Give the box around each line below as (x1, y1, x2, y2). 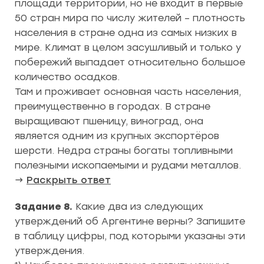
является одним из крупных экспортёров (15, 130, 219, 141)
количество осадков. (15, 71, 120, 82)
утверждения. (15, 245, 84, 256)
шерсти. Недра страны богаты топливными (15, 144, 233, 156)
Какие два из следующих (72, 200, 203, 212)
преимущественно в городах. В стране (15, 100, 210, 112)
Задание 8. (15, 200, 72, 212)
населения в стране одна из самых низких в (15, 27, 237, 38)
